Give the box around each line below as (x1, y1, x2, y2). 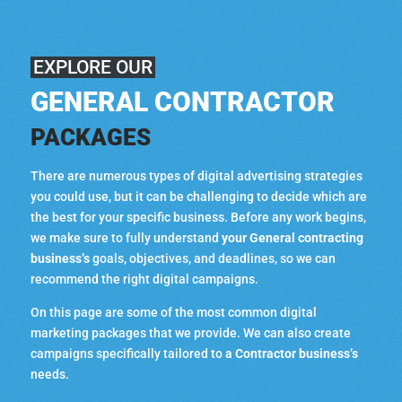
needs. (30, 367, 69, 382)
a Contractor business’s (224, 346, 358, 362)
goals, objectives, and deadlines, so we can (92, 251, 336, 267)
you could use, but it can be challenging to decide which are (30, 189, 367, 205)
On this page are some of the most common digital (30, 305, 317, 320)
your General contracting (221, 231, 363, 246)
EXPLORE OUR (32, 57, 153, 79)
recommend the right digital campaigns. (30, 272, 258, 287)
